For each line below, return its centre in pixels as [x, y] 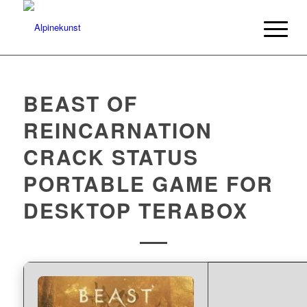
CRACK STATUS [111, 157]
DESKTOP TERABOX [135, 210]
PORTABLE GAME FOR [148, 183]
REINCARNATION [118, 130]
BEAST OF [80, 103]
